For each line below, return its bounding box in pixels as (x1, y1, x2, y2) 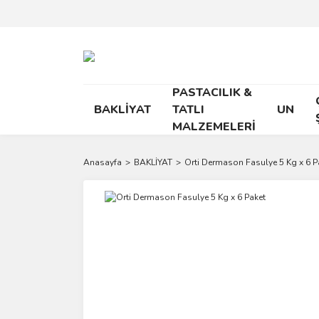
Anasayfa (83, 157, 122, 168)
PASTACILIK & (172, 85, 252, 100)
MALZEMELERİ (172, 119, 256, 135)
